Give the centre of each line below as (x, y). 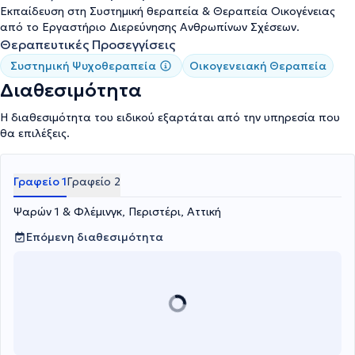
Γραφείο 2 (94, 182)
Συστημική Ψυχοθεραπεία (83, 66)
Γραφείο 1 (40, 182)
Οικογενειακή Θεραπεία (258, 66)
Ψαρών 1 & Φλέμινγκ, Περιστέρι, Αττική (117, 212)
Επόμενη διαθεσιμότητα (95, 237)
